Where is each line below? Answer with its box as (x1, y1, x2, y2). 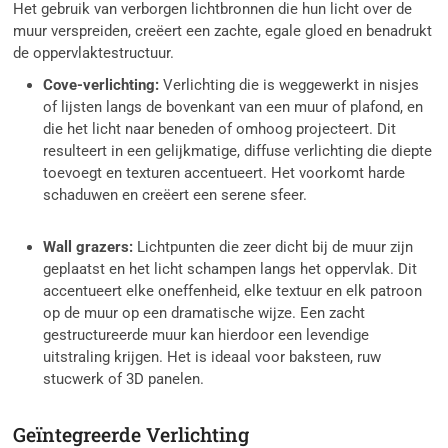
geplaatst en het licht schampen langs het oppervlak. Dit (43, 260, 418, 279)
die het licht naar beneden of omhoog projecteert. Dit (43, 120, 397, 139)
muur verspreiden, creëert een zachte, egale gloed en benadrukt (13, 22, 433, 41)
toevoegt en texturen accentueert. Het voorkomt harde (43, 164, 406, 183)
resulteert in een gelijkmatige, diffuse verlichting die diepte (43, 142, 433, 161)
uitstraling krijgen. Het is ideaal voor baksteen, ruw (43, 348, 382, 367)
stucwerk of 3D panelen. (43, 370, 205, 389)
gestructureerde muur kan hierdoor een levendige (43, 326, 370, 345)
